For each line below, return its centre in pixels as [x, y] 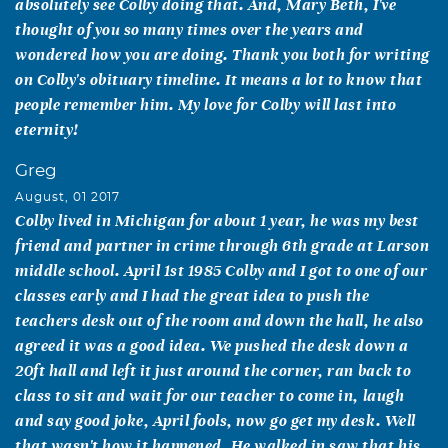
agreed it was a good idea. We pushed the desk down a [212, 345]
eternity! [47, 129]
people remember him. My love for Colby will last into [206, 104]
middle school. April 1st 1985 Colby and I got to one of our [221, 270]
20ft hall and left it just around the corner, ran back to [213, 370]
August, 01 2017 [68, 196]
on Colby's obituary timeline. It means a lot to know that [219, 79]
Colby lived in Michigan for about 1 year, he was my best [217, 220]
